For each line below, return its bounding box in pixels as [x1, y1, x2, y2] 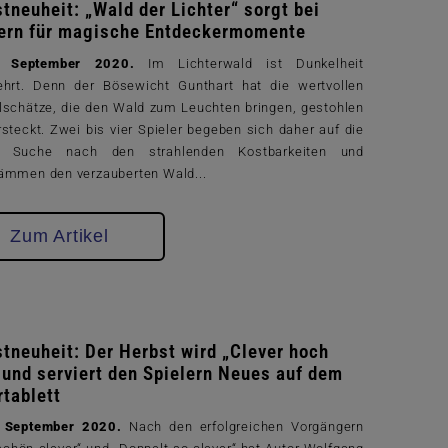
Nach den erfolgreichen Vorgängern [128, 419, 364, 435]
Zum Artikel [10, 225, 109, 246]
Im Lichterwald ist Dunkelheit [148, 55, 365, 71]
